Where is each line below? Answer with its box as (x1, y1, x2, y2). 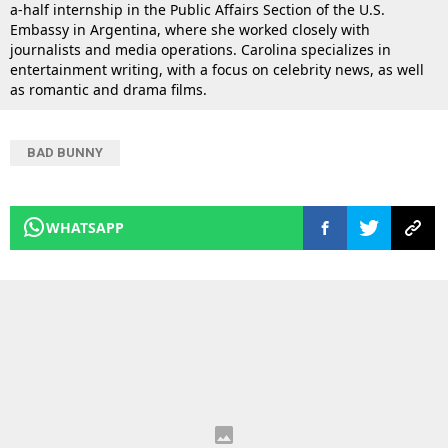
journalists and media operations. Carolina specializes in (10, 40, 391, 60)
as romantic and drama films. (10, 80, 207, 100)
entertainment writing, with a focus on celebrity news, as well (10, 60, 424, 80)
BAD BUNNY (27, 145, 103, 161)
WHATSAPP (46, 218, 124, 238)
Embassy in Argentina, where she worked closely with (10, 20, 370, 40)
